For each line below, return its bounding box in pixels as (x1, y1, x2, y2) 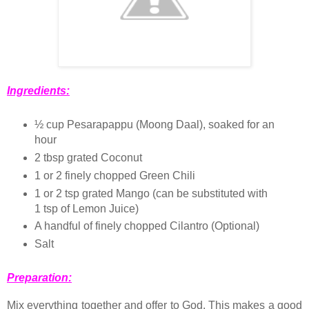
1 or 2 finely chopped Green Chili (34, 169, 195, 181)
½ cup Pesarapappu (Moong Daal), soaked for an (34, 118, 275, 130)
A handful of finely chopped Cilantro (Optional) (34, 220, 259, 232)
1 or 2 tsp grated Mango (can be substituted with (34, 187, 268, 199)
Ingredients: (7, 84, 70, 97)
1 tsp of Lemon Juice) (34, 202, 139, 215)
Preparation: (7, 272, 72, 284)
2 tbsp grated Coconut (34, 151, 142, 163)
